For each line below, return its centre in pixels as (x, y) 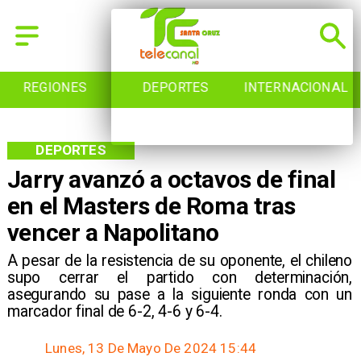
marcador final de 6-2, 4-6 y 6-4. (114, 311)
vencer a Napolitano (113, 233)
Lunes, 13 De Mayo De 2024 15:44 (151, 349)
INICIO (301, 88)
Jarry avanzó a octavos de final (171, 180)
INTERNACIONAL (180, 88)
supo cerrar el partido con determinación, (180, 277)
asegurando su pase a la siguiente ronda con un (180, 294)
